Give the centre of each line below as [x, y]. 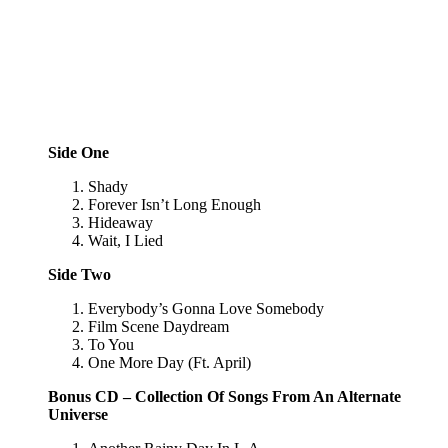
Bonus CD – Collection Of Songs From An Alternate [224, 396]
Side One [78, 152]
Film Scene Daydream [158, 326]
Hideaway [120, 222]
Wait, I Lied [125, 240]
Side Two [79, 274]
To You [111, 344]
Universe [78, 414]
